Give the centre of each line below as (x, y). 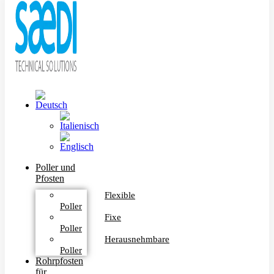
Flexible (120, 195)
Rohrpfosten (59, 261)
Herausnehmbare (137, 239)
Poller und (55, 168)
